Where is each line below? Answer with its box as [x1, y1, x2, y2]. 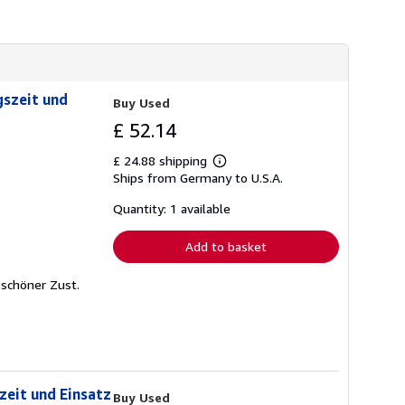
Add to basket [185, 239, 267, 254]
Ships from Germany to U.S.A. [113, 170, 283, 185]
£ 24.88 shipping [113, 153, 211, 168]
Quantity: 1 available [113, 201, 231, 216]
